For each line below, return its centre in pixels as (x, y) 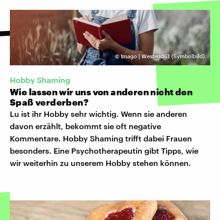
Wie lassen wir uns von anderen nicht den (101, 92)
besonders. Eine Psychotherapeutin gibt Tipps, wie (104, 150)
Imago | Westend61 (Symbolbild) (163, 56)
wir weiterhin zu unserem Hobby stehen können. (100, 163)
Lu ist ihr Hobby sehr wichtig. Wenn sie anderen (98, 113)
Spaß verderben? (49, 102)
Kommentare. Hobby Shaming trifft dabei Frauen (101, 138)
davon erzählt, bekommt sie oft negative (85, 126)
